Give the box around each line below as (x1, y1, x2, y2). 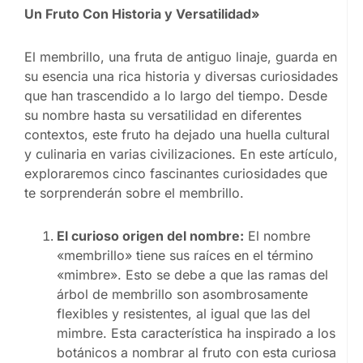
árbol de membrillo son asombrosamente (57, 285, 308, 302)
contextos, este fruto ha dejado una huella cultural (24, 126, 330, 143)
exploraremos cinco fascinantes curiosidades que (24, 164, 327, 181)
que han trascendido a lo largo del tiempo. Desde (24, 87, 327, 104)
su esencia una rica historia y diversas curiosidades (24, 67, 338, 84)
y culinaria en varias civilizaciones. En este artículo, (24, 145, 338, 162)
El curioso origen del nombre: (57, 227, 244, 244)
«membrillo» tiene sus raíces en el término (57, 246, 314, 263)
